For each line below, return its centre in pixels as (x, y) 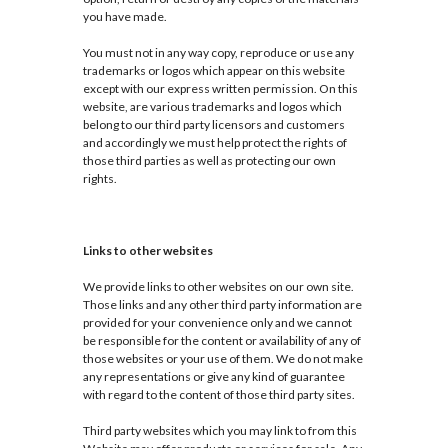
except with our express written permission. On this (220, 89)
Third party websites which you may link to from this (219, 431)
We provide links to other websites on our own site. (218, 287)
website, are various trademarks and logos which (212, 107)
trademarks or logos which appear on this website (213, 71)
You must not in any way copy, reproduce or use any (218, 53)
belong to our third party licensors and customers (213, 125)
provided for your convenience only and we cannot (217, 323)
